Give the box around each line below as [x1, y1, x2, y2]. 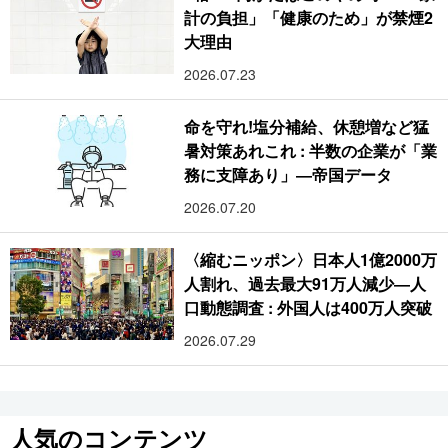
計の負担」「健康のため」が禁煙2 [184, 5, 434, 29]
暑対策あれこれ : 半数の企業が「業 [184, 138, 437, 162]
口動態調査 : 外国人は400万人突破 [184, 295, 432, 319]
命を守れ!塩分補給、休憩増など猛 [184, 114, 430, 138]
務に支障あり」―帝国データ [184, 162, 393, 186]
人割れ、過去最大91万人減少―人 [184, 271, 427, 295]
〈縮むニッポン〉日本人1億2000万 [184, 247, 437, 271]
